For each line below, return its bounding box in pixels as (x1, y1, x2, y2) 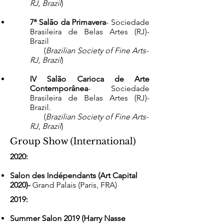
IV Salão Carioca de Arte (30, 74, 149, 84)
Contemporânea (30, 84, 88, 93)
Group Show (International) (10, 136, 136, 147)
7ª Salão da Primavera (30, 17, 107, 27)
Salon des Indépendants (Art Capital (10, 171, 137, 180)
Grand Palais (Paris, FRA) (32, 180, 117, 190)
